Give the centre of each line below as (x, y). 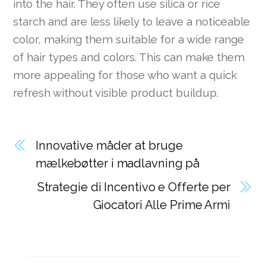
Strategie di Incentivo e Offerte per (134, 187)
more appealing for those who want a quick (125, 75)
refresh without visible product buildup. (116, 92)
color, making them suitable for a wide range (129, 39)
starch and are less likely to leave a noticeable (132, 21)
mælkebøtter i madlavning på (118, 164)
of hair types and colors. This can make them (129, 57)
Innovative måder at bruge (109, 146)
